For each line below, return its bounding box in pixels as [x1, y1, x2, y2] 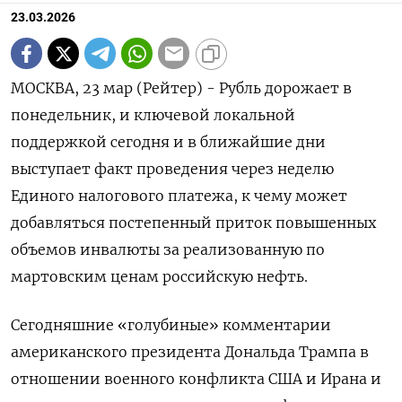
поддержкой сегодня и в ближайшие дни [11, 133, 326, 151]
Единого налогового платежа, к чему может [11, 187, 347, 205]
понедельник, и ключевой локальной [11, 106, 295, 124]
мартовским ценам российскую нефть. [11, 267, 308, 285]
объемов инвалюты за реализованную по [11, 240, 325, 258]
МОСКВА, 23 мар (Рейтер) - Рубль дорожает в [11, 79, 352, 97]
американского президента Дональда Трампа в [11, 343, 369, 361]
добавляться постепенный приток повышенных [11, 214, 376, 232]
